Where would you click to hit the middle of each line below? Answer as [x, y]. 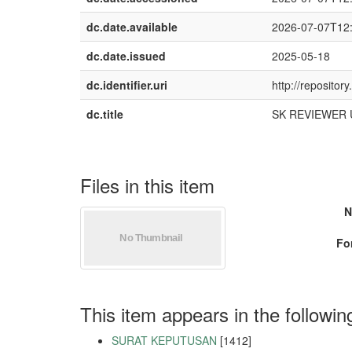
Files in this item [147, 185]
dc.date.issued [126, 56]
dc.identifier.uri [127, 85]
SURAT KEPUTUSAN [164, 340]
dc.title [105, 114]
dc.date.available [132, 27]
